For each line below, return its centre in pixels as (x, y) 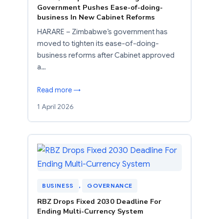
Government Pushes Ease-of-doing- (100, 7)
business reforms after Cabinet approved (106, 55)
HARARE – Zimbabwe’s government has (102, 32)
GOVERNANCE (110, 185)
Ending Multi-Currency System (90, 211)
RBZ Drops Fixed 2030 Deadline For (99, 201)
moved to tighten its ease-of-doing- (98, 43)
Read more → (59, 90)
